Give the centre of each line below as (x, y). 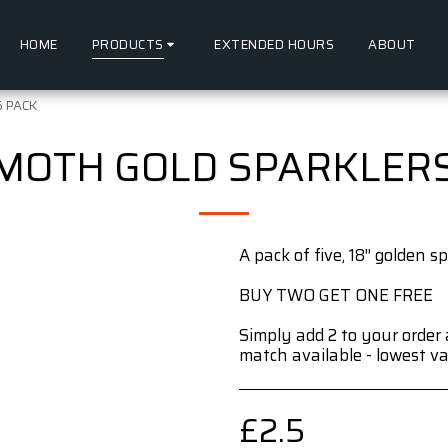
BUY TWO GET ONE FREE (336, 295)
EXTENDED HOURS (274, 44)
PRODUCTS (127, 44)
